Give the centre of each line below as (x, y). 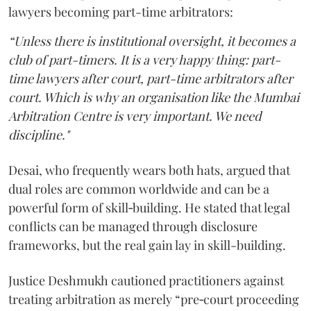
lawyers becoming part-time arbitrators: (121, 12)
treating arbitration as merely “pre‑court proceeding (154, 299)
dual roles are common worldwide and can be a (139, 189)
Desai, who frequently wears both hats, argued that (149, 170)
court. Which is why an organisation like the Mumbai (154, 97)
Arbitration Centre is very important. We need (135, 116)
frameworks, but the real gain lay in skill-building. (147, 245)
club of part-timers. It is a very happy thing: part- (144, 60)
